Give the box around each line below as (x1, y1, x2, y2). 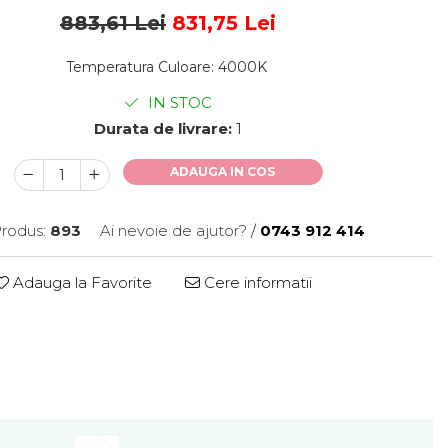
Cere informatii (200, 273, 312, 292)
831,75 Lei (172, 11, 276, 35)
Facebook (168, 360, 247, 379)
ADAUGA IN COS (170, 164, 275, 179)
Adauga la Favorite (9, 273, 152, 292)
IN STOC (144, 93, 212, 112)
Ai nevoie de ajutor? (100, 221, 247, 240)
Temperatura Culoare (65, 58, 211, 76)
